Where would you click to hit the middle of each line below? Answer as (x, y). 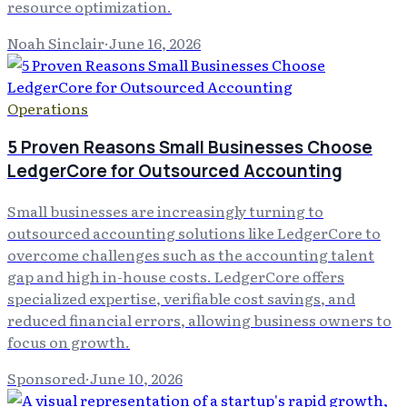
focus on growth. (69, 342)
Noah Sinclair (56, 42)
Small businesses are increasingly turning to (165, 211)
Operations (48, 108)
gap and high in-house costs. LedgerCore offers (176, 277)
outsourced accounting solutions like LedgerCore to (194, 233)
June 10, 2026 (136, 378)
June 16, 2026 (155, 42)
